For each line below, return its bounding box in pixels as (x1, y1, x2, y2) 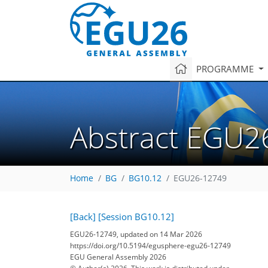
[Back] (70, 211, 96, 223)
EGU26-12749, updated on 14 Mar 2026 (70, 229, 202, 239)
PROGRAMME (196, 63, 257, 75)
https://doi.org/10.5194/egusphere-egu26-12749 (70, 240, 231, 251)
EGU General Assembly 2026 (70, 251, 166, 262)
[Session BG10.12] (98, 211, 174, 223)
